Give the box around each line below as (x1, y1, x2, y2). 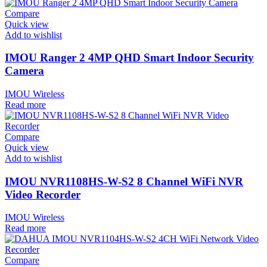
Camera (5, 64, 44, 77)
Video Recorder (5, 188, 80, 201)
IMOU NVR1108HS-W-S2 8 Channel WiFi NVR (5, 175, 243, 188)
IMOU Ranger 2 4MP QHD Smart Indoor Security (5, 51, 254, 64)
